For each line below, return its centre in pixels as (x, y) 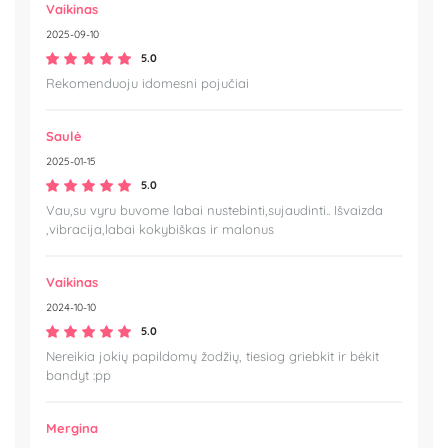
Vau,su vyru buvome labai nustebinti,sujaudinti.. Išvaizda (214, 210)
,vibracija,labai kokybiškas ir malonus (160, 229)
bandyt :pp (78, 375)
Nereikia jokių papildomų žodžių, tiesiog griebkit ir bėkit (212, 356)
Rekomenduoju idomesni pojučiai (147, 83)
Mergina (72, 428)
